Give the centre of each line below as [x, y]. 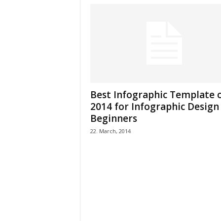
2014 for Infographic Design [154, 107]
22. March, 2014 [110, 131]
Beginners [113, 118]
